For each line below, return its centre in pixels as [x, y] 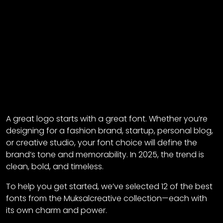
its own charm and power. [56, 211]
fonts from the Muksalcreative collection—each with [107, 199]
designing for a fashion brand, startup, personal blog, [110, 131]
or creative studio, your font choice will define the [102, 143]
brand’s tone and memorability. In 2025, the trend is [105, 155]
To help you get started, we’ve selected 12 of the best [109, 187]
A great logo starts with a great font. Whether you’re [107, 119]
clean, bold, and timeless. [55, 167]
